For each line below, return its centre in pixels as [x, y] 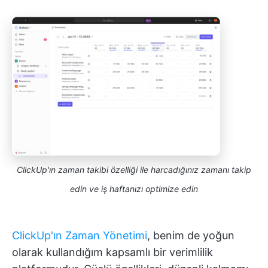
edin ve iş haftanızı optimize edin [134, 189]
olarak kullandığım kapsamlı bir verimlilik [112, 252]
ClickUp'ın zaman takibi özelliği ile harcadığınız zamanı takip [134, 170]
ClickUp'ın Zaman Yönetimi [80, 236]
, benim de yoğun [191, 236]
